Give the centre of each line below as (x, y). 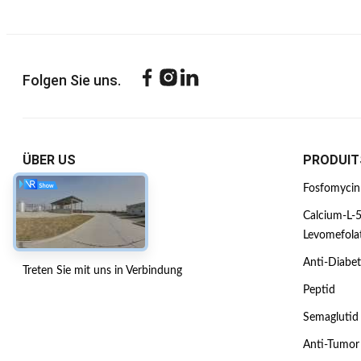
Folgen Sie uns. (72, 80)
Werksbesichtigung (70, 216)
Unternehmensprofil (72, 189)
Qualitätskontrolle (66, 243)
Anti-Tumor (331, 345)
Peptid (319, 290)
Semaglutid (330, 317)
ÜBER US (49, 160)
